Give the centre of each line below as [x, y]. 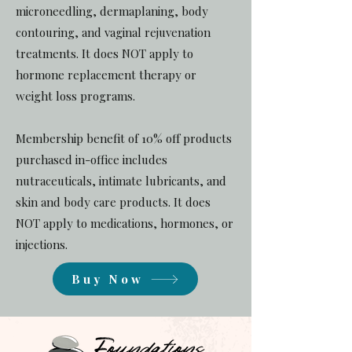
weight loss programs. [77, 96]
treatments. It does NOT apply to [104, 53]
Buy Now [108, 279]
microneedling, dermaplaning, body [112, 11]
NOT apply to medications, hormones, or [125, 223]
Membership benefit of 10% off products [124, 138]
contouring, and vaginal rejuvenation [113, 32]
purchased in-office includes [92, 159]
